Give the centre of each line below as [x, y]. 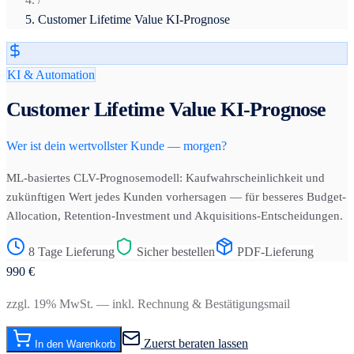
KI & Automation [51, 75]
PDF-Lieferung [274, 251]
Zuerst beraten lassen [194, 343]
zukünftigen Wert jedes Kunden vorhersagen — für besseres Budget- [176, 196]
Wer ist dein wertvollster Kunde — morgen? [117, 145]
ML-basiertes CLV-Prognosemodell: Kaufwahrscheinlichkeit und [166, 177]
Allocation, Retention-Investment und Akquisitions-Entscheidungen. [175, 215]
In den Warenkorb [73, 344]
